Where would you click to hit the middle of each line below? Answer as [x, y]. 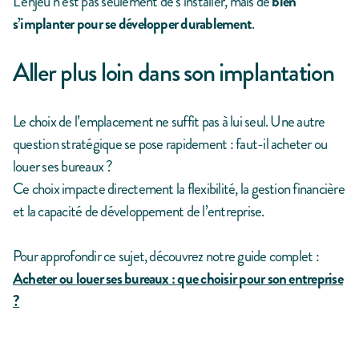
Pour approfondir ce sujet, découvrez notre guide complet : [166, 256]
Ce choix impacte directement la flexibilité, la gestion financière [179, 189]
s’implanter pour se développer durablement [133, 24]
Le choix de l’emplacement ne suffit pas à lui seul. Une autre [169, 122]
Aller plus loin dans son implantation [173, 73]
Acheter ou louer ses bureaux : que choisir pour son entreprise [178, 279]
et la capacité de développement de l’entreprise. [139, 212]
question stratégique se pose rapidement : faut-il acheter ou [170, 144]
